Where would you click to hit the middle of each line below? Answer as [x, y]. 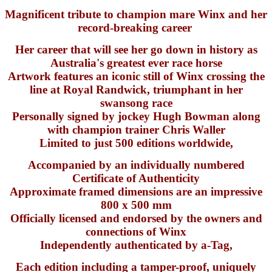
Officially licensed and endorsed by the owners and [136, 218]
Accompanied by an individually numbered [136, 165]
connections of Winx [136, 231]
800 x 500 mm [136, 205]
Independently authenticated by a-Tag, [136, 245]
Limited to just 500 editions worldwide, [136, 143]
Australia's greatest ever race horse [136, 63]
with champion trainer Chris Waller [136, 129]
